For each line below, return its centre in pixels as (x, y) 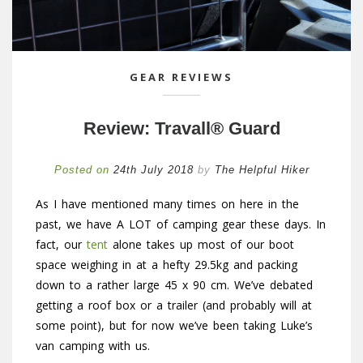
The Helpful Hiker (262, 169)
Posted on (83, 169)
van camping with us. (93, 345)
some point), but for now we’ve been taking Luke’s (174, 325)
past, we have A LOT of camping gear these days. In (181, 224)
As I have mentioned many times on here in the (167, 203)
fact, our (61, 244)
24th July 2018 (153, 169)
